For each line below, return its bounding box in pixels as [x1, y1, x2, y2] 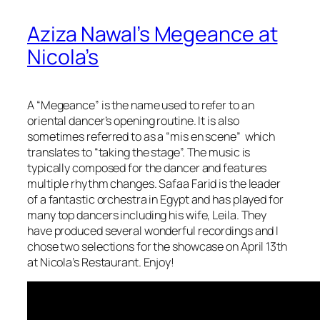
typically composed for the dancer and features [27, 159, 267, 176]
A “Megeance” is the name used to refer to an [27, 96, 254, 113]
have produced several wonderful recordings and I [27, 222, 279, 239]
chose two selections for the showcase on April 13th [27, 238, 287, 254]
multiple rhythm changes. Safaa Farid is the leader [27, 175, 281, 191]
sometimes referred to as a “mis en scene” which [27, 128, 276, 144]
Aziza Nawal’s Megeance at [27, 19, 278, 48]
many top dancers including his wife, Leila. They [27, 206, 267, 223]
